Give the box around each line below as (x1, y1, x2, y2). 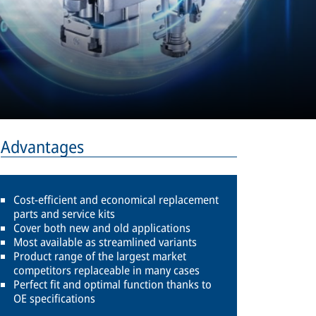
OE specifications (13, 290, 95, 306)
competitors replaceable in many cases (13, 262, 200, 278)
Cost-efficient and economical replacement (13, 191, 219, 207)
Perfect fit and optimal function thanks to (13, 276, 212, 292)
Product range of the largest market (13, 248, 186, 264)
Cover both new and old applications (13, 219, 190, 236)
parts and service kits (13, 205, 115, 221)
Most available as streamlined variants (13, 233, 197, 250)
